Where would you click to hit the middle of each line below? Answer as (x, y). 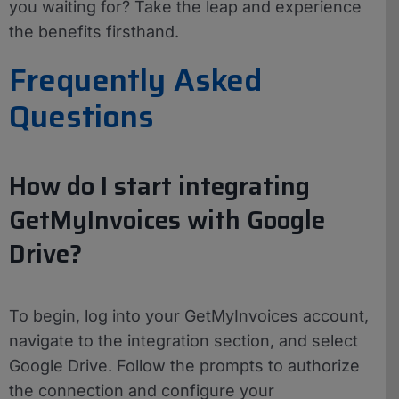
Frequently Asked (135, 80)
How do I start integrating (159, 186)
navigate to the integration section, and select (183, 341)
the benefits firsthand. (94, 31)
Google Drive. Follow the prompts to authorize (184, 366)
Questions (81, 116)
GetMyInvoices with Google (167, 220)
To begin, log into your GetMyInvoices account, (189, 316)
